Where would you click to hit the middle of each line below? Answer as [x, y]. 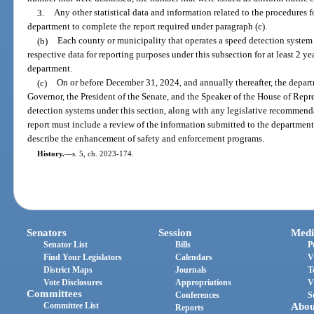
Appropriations [204, 282]
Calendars [194, 257]
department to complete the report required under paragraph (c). [148, 27]
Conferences [198, 295]
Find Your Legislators [83, 257]
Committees [55, 293]
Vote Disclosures [73, 282]
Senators [47, 232]
